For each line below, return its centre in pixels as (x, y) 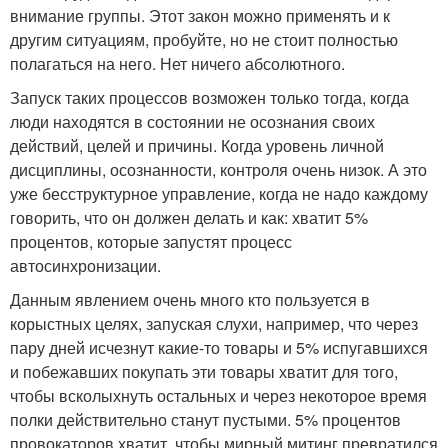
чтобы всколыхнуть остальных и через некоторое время (218, 395)
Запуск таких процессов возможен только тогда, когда (209, 97)
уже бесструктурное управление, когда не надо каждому (219, 193)
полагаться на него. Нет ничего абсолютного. (177, 63)
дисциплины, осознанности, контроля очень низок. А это (218, 169)
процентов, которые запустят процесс (151, 241)
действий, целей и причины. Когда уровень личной (197, 145)
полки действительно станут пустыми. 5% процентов (205, 419)
